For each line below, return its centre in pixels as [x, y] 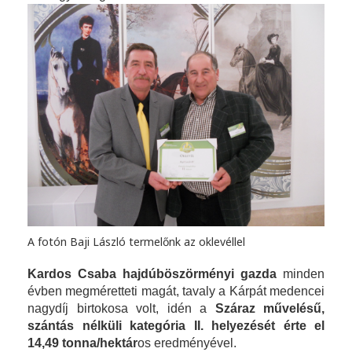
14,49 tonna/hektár [82, 343]
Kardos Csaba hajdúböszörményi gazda [155, 274]
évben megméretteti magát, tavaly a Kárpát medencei [176, 291]
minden [304, 274]
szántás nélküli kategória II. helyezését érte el [176, 326]
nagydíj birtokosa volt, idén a [121, 309]
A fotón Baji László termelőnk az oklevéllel [136, 242]
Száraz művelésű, [269, 309]
